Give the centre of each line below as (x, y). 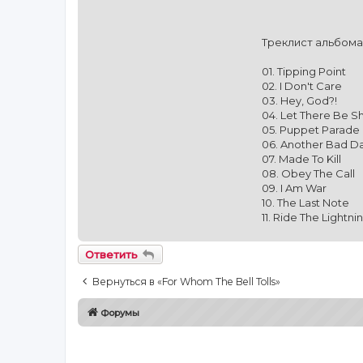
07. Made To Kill (301, 158)
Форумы (120, 312)
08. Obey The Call (308, 173)
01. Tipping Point (304, 71)
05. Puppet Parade (311, 129)
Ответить (111, 254)
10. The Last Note (305, 202)
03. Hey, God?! (299, 100)
